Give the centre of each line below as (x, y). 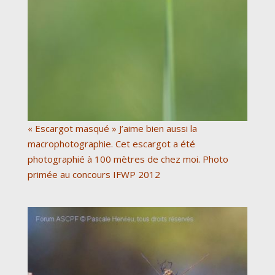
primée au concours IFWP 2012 (94, 174)
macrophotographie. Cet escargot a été (111, 143)
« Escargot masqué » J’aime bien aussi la (112, 128)
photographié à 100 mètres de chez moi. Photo (128, 159)
